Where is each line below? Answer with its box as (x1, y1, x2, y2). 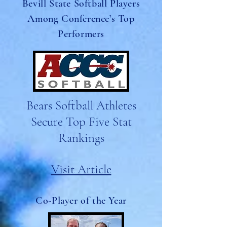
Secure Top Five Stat (30, 114, 132, 129)
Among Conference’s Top (27, 13, 135, 25)
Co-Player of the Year (35, 195, 127, 207)
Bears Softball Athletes (26, 98, 136, 113)
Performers (58, 28, 104, 40)
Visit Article (51, 162, 111, 177)
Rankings (58, 130, 104, 145)
